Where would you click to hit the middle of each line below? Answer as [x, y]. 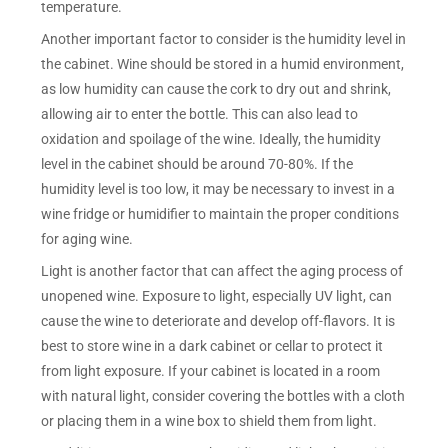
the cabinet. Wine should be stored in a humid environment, [223, 64]
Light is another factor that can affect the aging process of [222, 270]
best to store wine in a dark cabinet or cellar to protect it [212, 345]
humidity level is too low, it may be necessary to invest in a [218, 189]
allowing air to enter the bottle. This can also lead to [200, 114]
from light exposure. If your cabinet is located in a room [211, 370]
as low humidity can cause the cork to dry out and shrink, [216, 89]
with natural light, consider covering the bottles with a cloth [223, 395]
